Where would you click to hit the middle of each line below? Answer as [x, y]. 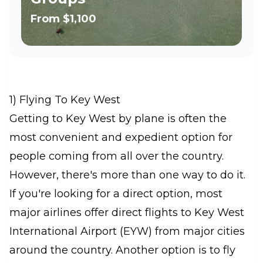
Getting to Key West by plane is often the [118, 118]
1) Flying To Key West [65, 100]
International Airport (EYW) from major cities [127, 231]
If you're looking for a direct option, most [116, 193]
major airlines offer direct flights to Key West [127, 212]
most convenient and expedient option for [121, 137]
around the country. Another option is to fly [122, 250]
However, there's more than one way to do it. [127, 175]
